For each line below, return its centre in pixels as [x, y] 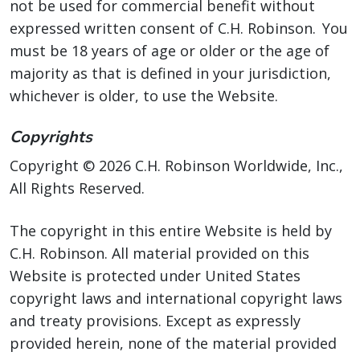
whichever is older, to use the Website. [145, 96]
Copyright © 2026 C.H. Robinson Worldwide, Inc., [176, 166]
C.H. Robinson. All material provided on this [160, 253]
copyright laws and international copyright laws [176, 298]
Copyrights [51, 137]
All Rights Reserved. [77, 188]
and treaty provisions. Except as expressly [155, 321]
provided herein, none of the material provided [173, 343]
